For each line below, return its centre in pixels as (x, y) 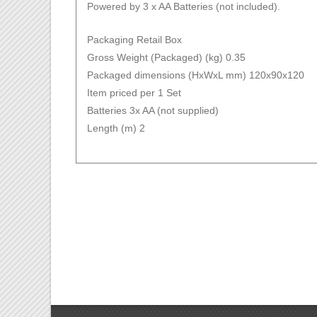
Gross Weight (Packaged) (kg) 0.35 (166, 57)
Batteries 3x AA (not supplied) (153, 110)
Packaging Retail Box (134, 39)
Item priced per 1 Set (134, 92)
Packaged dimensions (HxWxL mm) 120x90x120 (196, 75)
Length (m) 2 (116, 128)
